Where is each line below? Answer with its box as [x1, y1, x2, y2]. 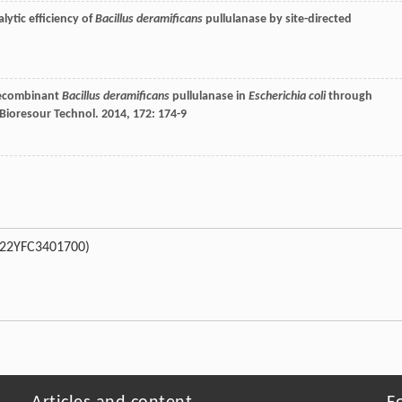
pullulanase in [170, 90, 249, 104]
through [326, 90, 372, 104]
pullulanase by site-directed [203, 13, 352, 27]
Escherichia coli [249, 90, 326, 104]
